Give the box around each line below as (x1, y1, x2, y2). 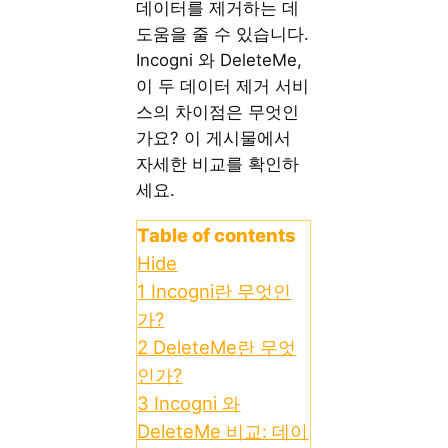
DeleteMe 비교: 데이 (137, 420, 309, 443)
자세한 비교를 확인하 (136, 154, 300, 175)
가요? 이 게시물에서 (136, 128, 292, 149)
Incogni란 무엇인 (151, 280, 292, 303)
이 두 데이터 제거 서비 (136, 76, 310, 97)
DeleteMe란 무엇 (153, 336, 297, 359)
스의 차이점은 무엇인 (136, 102, 300, 123)
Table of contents (137, 224, 297, 247)
